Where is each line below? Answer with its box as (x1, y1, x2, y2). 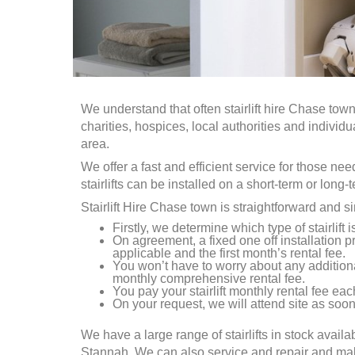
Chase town (150, 200, 220, 214)
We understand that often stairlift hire (81, 102, 288, 116)
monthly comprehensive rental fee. (113, 272, 305, 285)
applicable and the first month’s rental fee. (113, 246, 345, 260)
